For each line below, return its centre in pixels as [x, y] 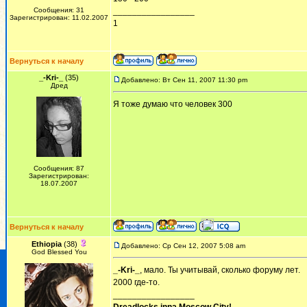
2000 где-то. [136, 282]
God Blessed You [59, 252]
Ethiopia [46, 244]
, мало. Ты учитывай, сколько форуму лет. [220, 270]
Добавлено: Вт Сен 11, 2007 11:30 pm [184, 80]
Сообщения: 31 [59, 10]
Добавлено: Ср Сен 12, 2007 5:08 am [183, 246]
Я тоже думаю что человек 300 [173, 104]
